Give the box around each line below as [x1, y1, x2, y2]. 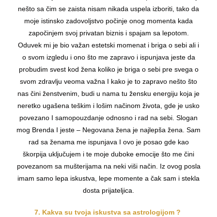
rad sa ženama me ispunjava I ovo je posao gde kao [28, 138, 189, 146]
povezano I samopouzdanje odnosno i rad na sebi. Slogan [19, 114, 198, 122]
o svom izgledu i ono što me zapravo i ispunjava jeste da [22, 53, 195, 62]
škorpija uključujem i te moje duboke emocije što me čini [23, 150, 194, 158]
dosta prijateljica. [83, 186, 134, 195]
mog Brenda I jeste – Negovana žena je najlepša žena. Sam [16, 126, 201, 134]
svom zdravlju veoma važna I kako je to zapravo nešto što [20, 77, 197, 86]
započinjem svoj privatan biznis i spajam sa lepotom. [28, 29, 189, 37]
